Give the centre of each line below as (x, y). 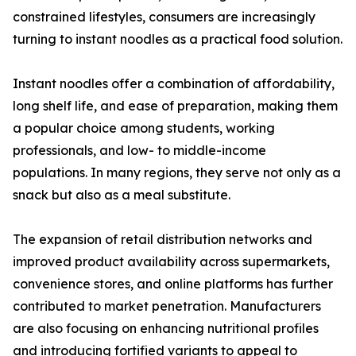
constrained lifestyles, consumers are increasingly (164, 17)
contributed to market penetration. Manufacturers (167, 306)
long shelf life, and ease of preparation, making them (175, 106)
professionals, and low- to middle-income (139, 151)
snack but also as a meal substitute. (122, 195)
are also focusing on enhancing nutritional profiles (166, 329)
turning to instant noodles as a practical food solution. (178, 39)
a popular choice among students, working (144, 128)
